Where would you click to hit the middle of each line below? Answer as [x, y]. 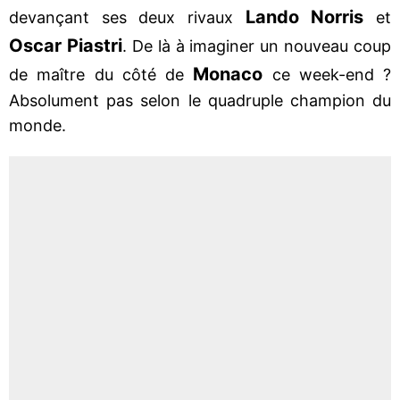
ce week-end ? [331, 74]
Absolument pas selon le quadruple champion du [200, 100]
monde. [37, 125]
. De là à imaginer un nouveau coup [256, 46]
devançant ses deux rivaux [127, 17]
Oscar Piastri [66, 45]
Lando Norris [304, 17]
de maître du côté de [101, 74]
